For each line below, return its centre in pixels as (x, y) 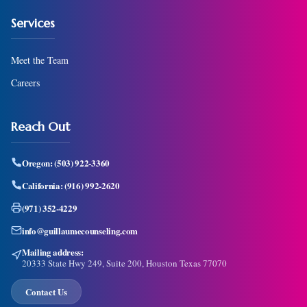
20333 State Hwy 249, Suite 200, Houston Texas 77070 (124, 263)
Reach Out (40, 126)
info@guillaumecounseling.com (80, 230)
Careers (25, 82)
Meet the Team (40, 60)
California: (44, 185)
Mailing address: (53, 251)
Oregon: (38, 162)
